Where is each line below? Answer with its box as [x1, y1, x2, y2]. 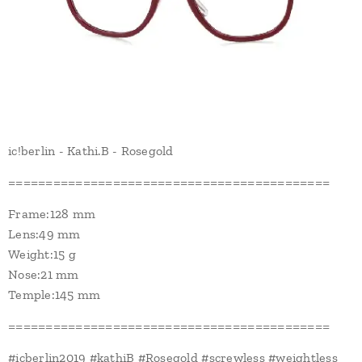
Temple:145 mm [8, 286, 101, 302]
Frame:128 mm [8, 205, 96, 221]
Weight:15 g [8, 246, 76, 262]
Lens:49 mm [8, 225, 81, 242]
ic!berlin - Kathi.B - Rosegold [8, 142, 174, 158]
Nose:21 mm [8, 266, 79, 282]
